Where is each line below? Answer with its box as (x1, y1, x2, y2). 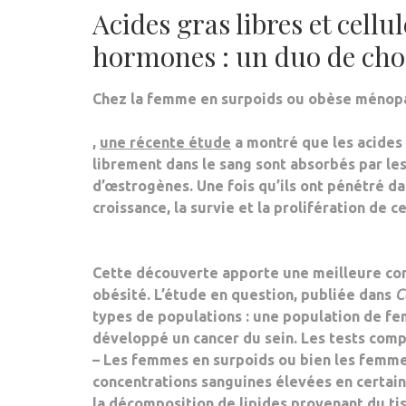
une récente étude (100, 134, 231, 150)
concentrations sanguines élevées (92, 373, 332, 390)
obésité (92, 286, 147, 303)
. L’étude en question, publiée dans (147, 286, 395, 303)
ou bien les (275, 352, 359, 368)
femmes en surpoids (131, 352, 275, 368)
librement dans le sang (92, 156, 252, 172)
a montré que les (231, 134, 357, 150)
